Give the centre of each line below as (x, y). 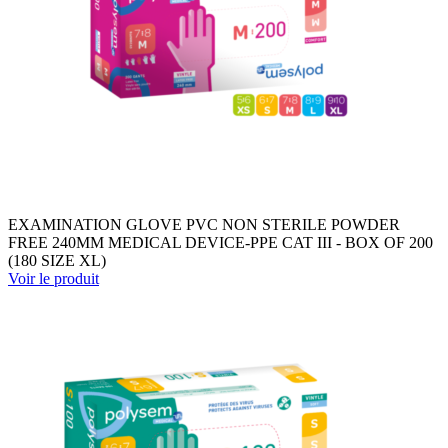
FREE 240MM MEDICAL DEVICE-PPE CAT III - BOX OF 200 (220, 242)
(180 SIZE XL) (57, 260)
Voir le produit (53, 278)
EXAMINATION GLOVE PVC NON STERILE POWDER (204, 224)
